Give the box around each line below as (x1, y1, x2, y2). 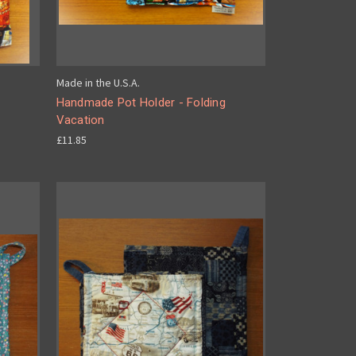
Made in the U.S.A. (56, 75, 140, 90)
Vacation (56, 113, 105, 127)
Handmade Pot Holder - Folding (56, 95, 226, 110)
